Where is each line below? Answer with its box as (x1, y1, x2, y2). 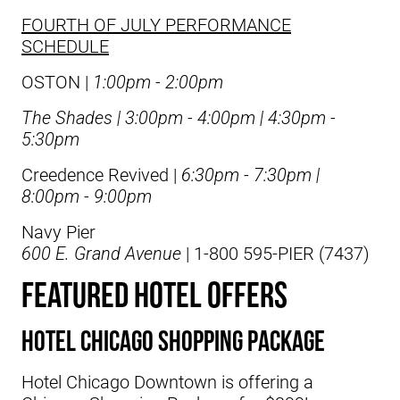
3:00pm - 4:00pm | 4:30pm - (125, 106, 336, 129)
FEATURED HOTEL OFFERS (21, 274, 287, 318)
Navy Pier (21, 221, 96, 243)
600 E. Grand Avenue (21, 242, 181, 264)
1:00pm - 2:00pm (88, 71, 223, 93)
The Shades (21, 106, 112, 129)
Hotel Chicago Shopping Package (21, 324, 325, 360)
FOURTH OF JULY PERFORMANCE (21, 13, 291, 36)
